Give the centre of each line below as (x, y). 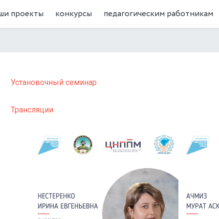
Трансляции (32, 110)
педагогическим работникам (158, 14)
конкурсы (73, 14)
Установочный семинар (54, 82)
